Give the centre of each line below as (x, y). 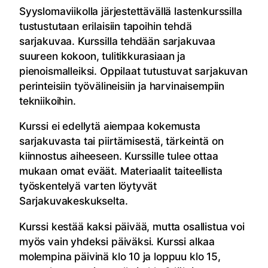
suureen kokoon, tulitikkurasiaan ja (102, 56)
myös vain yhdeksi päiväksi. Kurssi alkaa (117, 241)
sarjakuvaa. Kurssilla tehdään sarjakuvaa (118, 41)
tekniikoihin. (48, 101)
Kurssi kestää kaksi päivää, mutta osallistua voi (132, 226)
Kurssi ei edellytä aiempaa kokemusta (110, 126)
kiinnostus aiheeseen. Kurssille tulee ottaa (119, 156)
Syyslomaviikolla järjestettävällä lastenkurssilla (131, 11)
